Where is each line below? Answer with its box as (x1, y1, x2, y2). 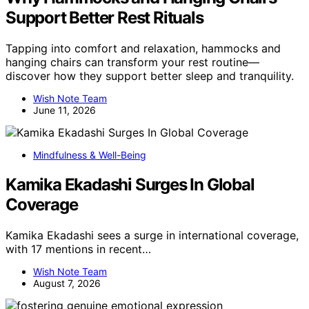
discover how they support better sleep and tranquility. (6, 69, 294, 83)
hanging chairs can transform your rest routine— (6, 55, 259, 70)
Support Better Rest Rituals (6, 8, 203, 28)
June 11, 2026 (33, 104, 96, 117)
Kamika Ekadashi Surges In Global (6, 175, 255, 195)
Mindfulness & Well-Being (33, 149, 146, 161)
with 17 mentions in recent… (6, 242, 151, 257)
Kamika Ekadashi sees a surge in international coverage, (6, 228, 299, 243)
